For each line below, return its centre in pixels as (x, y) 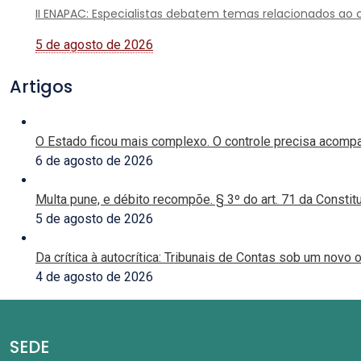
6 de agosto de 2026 (94, 161)
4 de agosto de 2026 (94, 277)
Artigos (41, 87)
